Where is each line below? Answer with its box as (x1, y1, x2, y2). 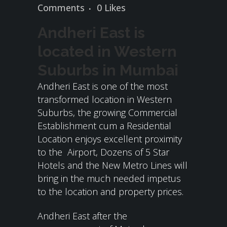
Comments (37, 2, 85, 14)
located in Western (37, 43, 177, 60)
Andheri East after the (37, 210, 127, 222)
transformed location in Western (37, 93, 172, 105)
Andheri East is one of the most (37, 80, 168, 92)
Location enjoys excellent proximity (37, 133, 182, 145)
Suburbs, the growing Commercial (37, 106, 177, 119)
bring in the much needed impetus (37, 172, 181, 184)
